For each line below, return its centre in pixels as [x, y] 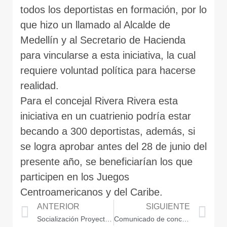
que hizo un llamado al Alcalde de [95, 25]
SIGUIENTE [168, 207]
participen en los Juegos [75, 177]
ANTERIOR [58, 207]
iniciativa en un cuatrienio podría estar [106, 116]
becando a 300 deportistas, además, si [108, 131]
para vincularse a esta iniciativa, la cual [108, 55]
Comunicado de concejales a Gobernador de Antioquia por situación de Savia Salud [185, 219]
